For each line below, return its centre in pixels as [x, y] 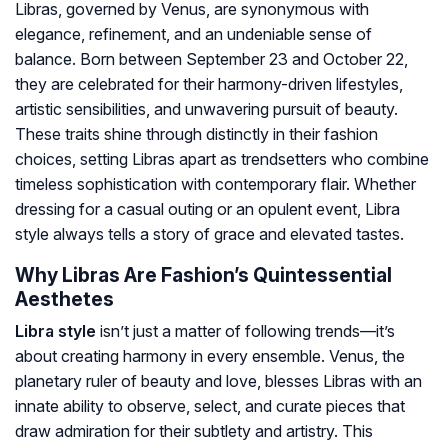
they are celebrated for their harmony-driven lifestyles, [209, 84]
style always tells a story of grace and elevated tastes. [209, 234]
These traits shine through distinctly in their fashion [196, 134]
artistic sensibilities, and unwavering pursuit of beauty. [206, 109]
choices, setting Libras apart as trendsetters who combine [222, 159]
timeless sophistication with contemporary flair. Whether [215, 184]
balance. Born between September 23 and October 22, [211, 59]
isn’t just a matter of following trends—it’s [245, 331]
